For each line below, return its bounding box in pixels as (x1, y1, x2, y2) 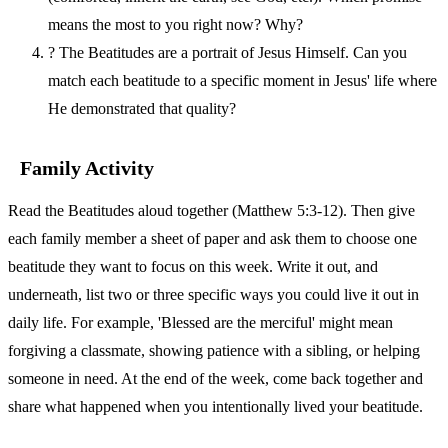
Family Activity (20, 156, 154, 179)
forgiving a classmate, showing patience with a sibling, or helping (8, 341, 420, 359)
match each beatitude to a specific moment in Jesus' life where (48, 71, 437, 89)
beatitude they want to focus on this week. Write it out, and (8, 257, 378, 275)
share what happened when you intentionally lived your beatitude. (8, 397, 423, 415)
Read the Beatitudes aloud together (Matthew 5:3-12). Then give (8, 201, 415, 219)
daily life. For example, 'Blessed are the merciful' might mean (8, 313, 393, 331)
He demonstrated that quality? (48, 99, 236, 117)
